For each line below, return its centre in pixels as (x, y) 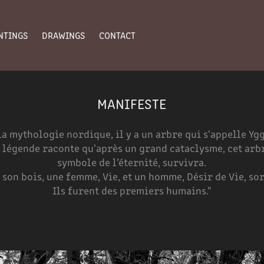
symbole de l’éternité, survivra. (132, 162)
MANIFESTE (132, 103)
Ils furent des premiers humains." (132, 190)
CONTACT (118, 35)
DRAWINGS (64, 35)
